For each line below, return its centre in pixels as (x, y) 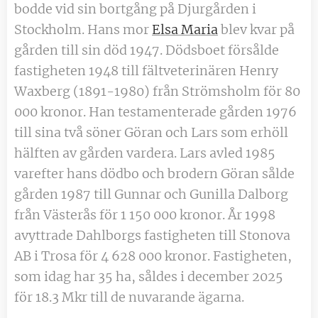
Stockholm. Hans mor (83, 29)
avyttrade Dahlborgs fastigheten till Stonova (152, 235)
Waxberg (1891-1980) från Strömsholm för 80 (157, 91)
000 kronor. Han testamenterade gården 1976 (155, 111)
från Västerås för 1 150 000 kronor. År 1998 (145, 214)
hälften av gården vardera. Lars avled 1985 (145, 153)
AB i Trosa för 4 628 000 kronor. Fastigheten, (153, 256)
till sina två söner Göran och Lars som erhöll (151, 132)
